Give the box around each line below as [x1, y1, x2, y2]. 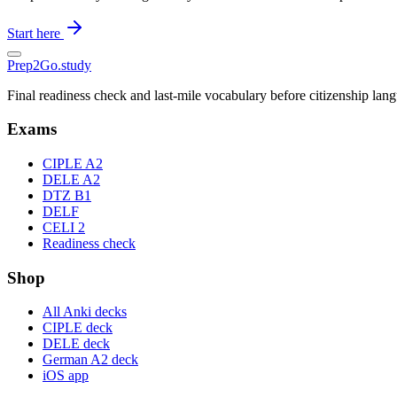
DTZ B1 [43, 187, 91, 203]
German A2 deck [43, 352, 138, 368]
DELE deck [43, 336, 110, 352]
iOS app [43, 368, 89, 384]
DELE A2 [43, 171, 100, 187]
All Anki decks [43, 304, 127, 320]
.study [58, 57, 91, 73]
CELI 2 [43, 219, 85, 235]
